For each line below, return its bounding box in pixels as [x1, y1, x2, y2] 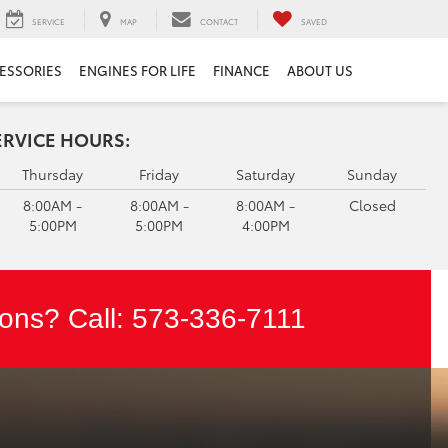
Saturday [236, 164, 296, 184]
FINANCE [212, 61, 270, 80]
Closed [348, 195, 396, 215]
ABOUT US [286, 61, 353, 80]
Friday [139, 164, 180, 184]
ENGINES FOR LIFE [78, 61, 196, 80]
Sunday [347, 164, 398, 184]
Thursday [22, 164, 84, 184]
